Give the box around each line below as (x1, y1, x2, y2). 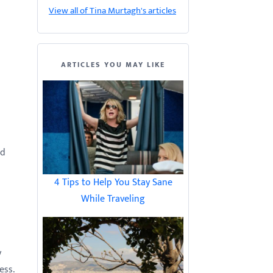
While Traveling (81, 190, 145, 207)
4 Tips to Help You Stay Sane (54, 174, 172, 191)
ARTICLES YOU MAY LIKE (61, 58, 165, 71)
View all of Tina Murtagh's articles (49, 3, 176, 18)
